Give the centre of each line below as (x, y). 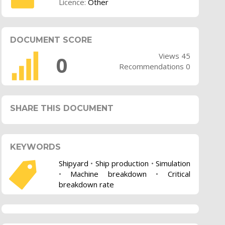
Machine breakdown (108, 174)
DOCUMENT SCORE (51, 40)
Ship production (122, 163)
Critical (179, 174)
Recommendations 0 (154, 67)
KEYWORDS (35, 147)
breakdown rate (86, 184)
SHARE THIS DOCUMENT (62, 108)
